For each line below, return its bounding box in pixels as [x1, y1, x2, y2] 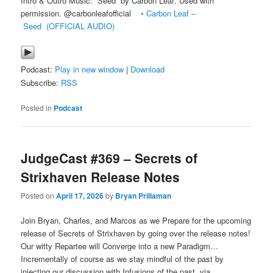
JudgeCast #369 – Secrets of [21, 148, 198, 167]
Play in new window [55, 63, 124, 76]
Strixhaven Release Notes [21, 167, 180, 186]
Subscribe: [21, 77, 62, 89]
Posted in [21, 102, 52, 113]
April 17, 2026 [56, 190, 104, 202]
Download [130, 63, 165, 76]
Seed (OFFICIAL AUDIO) [21, 20, 120, 32]
